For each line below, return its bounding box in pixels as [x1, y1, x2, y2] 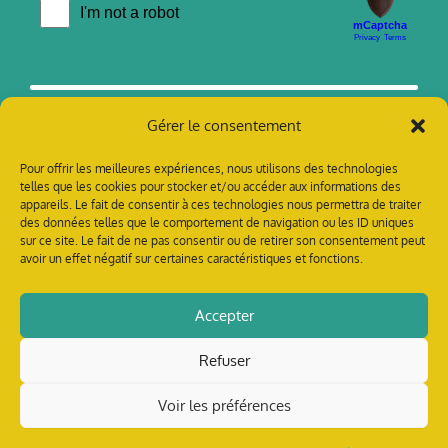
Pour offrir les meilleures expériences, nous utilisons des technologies [20, 161, 398, 176]
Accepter [194, 305, 254, 325]
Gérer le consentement [147, 116, 301, 135]
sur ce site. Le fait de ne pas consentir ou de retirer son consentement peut [20, 233, 425, 248]
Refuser [198, 350, 250, 370]
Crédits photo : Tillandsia [130, 353, 318, 375]
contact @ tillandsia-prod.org [113, 304, 335, 326]
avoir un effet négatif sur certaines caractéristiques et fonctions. [20, 251, 363, 266]
